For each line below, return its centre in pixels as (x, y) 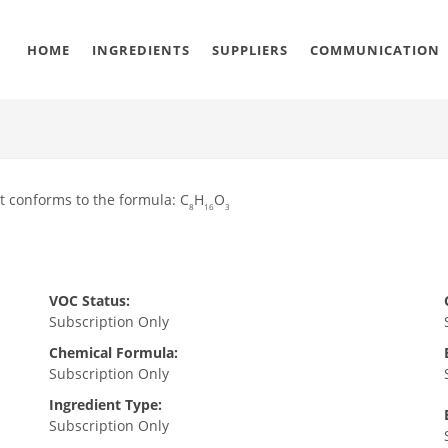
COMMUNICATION (375, 50)
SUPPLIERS (250, 50)
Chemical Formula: (113, 352)
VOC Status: (89, 300)
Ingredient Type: (105, 404)
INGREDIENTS (141, 50)
